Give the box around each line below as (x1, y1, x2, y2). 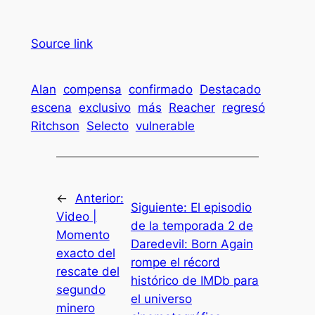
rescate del (56, 264, 120, 279)
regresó (221, 100, 265, 115)
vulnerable (135, 118, 195, 133)
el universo (130, 292, 192, 307)
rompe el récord (130, 255, 220, 270)
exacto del (56, 246, 115, 261)
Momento (56, 228, 110, 243)
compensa (63, 82, 122, 96)
